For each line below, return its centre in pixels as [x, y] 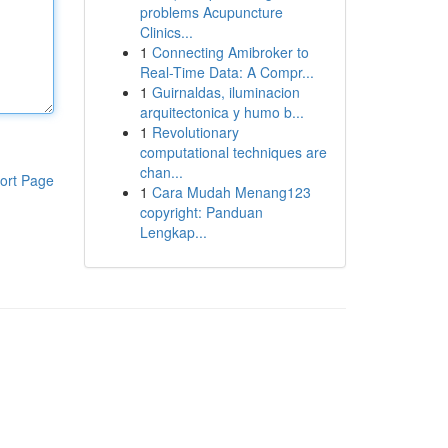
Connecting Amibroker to [230, 52]
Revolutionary [195, 132]
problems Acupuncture [211, 12]
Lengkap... [173, 232]
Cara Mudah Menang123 [231, 192]
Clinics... [166, 32]
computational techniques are [233, 152]
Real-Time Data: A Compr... [226, 72]
